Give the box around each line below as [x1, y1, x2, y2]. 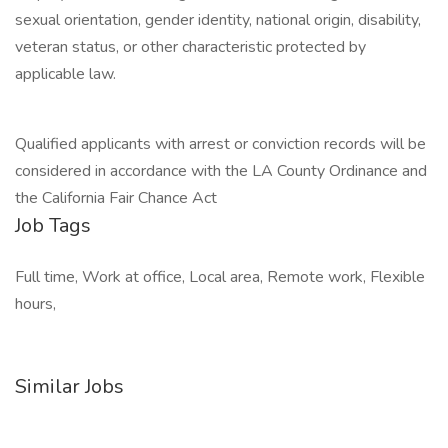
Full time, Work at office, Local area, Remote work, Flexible [15, 266, 425, 288]
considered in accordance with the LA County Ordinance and [15, 160, 427, 182]
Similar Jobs [15, 373, 124, 400]
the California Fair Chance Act [15, 187, 217, 209]
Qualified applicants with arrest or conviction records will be [15, 133, 426, 155]
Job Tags [15, 212, 91, 239]
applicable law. [15, 63, 116, 85]
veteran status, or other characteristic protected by [15, 36, 366, 58]
